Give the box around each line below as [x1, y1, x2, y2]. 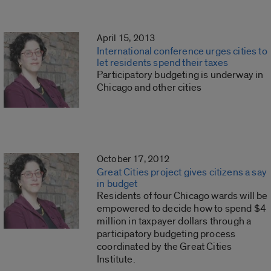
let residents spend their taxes [97, 56, 229, 70]
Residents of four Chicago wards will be [97, 189, 268, 203]
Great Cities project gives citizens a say [97, 166, 267, 179]
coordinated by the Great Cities [97, 240, 232, 253]
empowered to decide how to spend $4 [97, 202, 266, 215]
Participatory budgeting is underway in [97, 68, 264, 82]
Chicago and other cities [97, 81, 202, 94]
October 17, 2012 [97, 153, 170, 166]
